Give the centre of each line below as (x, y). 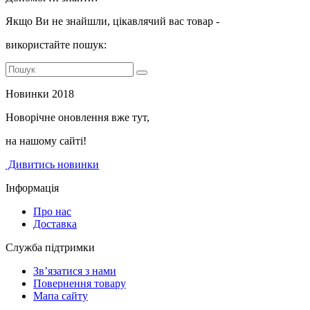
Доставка (55, 224)
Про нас (52, 212)
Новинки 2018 (40, 94)
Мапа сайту (61, 296)
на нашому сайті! (46, 141)
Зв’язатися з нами (75, 271)
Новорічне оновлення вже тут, (77, 118)
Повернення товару (80, 284)
